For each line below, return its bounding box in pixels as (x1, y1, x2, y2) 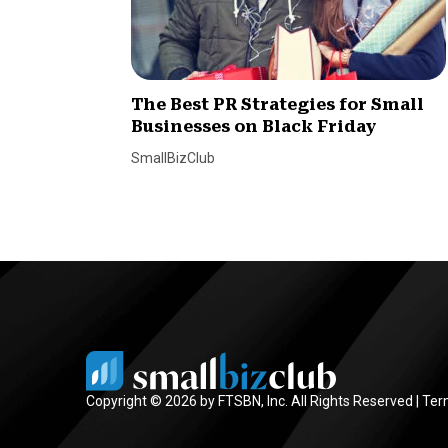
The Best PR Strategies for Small (131, 95, 425, 115)
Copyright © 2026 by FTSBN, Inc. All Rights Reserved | (86, 392, 422, 409)
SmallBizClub (131, 150, 216, 167)
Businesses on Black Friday (131, 117, 377, 137)
